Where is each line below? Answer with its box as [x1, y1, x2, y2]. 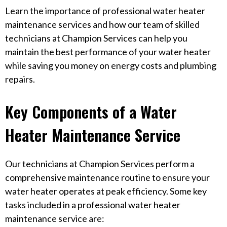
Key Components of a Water [5, 99, 177, 123]
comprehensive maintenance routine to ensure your [5, 171, 210, 183]
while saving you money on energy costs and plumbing [5, 59, 216, 71]
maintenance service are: [5, 212, 104, 224]
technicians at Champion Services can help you [5, 32, 187, 44]
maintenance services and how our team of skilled [5, 18, 200, 30]
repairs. [5, 73, 35, 85]
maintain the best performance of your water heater [5, 46, 211, 57]
